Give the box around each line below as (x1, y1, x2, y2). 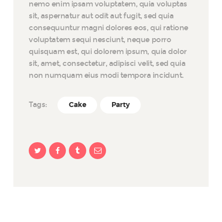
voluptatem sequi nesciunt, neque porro (29, 35, 171, 44)
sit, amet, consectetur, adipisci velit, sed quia (29, 58, 186, 68)
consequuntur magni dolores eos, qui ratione (29, 23, 188, 32)
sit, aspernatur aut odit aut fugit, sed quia (29, 11, 174, 20)
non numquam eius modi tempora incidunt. (29, 70, 184, 80)
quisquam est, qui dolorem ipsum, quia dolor (29, 47, 187, 56)
